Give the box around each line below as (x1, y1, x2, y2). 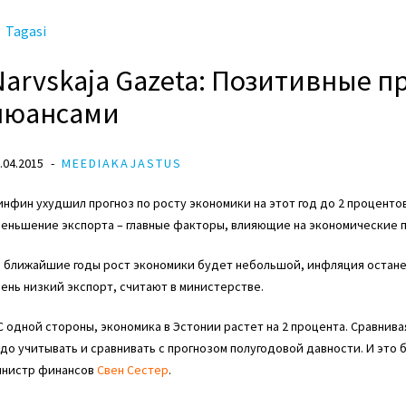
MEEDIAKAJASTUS (62, 155, 182, 171)
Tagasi (5, 22, 46, 40)
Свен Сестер (97, 362, 169, 378)
